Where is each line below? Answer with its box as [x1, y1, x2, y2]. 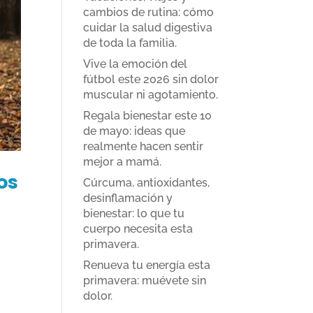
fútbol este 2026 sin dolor [83, 73, 219, 86]
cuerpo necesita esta [83, 222, 194, 235]
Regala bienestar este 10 [83, 109, 212, 122]
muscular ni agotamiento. [83, 88, 219, 101]
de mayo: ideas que [83, 124, 186, 138]
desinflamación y [83, 191, 173, 205]
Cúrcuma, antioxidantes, [83, 176, 210, 189]
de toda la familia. [83, 36, 177, 50]
